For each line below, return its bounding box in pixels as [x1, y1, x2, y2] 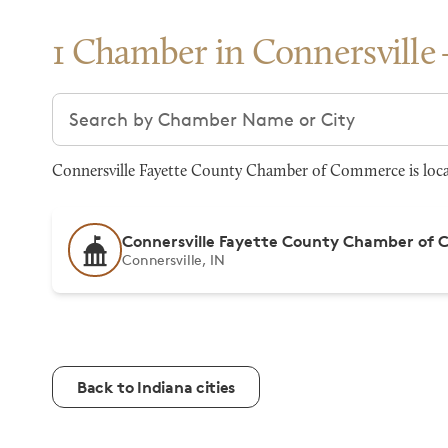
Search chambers [51, 94, 200, 116]
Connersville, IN [122, 251, 225, 268]
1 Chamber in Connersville [52, 37, 436, 73]
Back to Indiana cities [77, 377, 235, 397]
